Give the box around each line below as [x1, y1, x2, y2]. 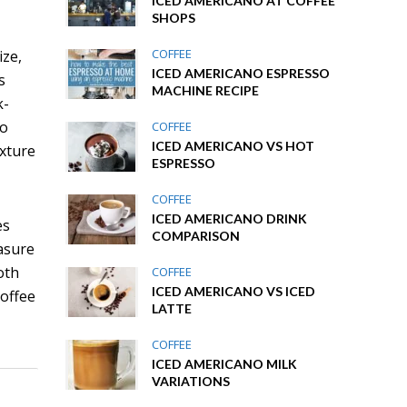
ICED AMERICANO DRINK [152, 211, 308, 226]
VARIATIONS [152, 373, 231, 389]
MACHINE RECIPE [152, 83, 260, 98]
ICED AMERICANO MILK [152, 356, 298, 372]
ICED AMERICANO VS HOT [152, 138, 315, 154]
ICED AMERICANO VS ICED [152, 283, 316, 299]
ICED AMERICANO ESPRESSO [152, 65, 331, 81]
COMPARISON [152, 228, 241, 243]
